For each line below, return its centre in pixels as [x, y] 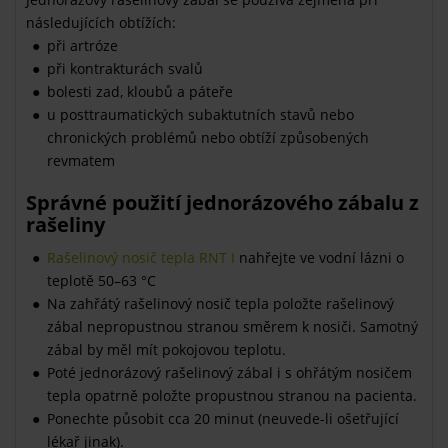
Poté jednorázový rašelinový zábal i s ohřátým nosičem [229, 372]
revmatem [81, 160]
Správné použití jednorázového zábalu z [222, 202]
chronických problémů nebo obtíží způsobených [208, 137]
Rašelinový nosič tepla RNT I [141, 257]
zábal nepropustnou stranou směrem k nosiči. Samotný [232, 326]
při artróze [82, 45]
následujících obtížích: [101, 22]
